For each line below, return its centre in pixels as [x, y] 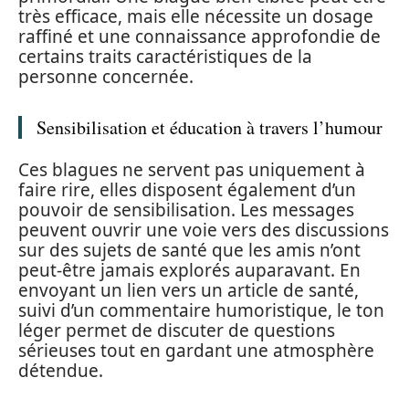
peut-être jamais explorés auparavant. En [189, 270]
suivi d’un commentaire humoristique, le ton [201, 310]
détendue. [61, 370]
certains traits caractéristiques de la [165, 57]
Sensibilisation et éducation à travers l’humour [210, 128]
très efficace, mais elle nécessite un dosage [196, 17]
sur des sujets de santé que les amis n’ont [189, 250]
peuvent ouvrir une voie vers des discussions [204, 230]
